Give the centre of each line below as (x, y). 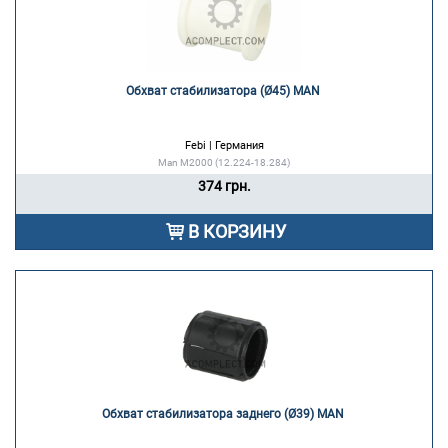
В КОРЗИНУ (236, 232)
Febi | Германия (224, 146)
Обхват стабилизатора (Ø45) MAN (224, 91)
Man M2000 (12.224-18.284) (224, 163)
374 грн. (224, 186)
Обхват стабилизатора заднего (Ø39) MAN (224, 414)
